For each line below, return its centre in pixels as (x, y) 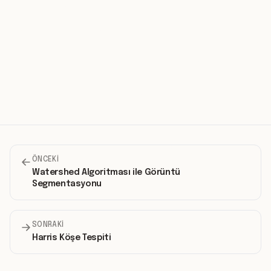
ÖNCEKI (45, 159)
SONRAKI (48, 225)
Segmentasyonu (67, 184)
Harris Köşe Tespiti (72, 237)
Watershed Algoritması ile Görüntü (106, 172)
